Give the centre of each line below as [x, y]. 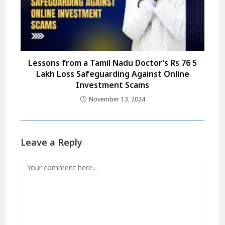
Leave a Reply [52, 142]
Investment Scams [113, 85]
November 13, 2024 [117, 99]
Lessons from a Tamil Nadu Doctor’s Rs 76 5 [113, 63]
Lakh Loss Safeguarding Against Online [113, 74]
